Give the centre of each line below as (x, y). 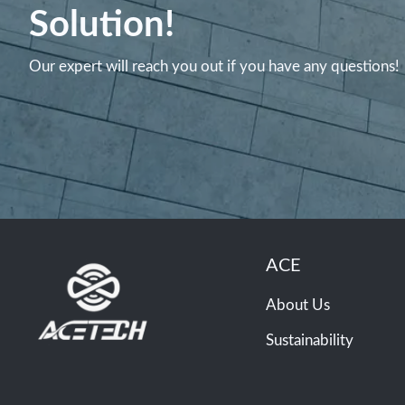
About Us (298, 306)
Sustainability (310, 341)
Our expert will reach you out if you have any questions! (214, 67)
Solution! (102, 26)
